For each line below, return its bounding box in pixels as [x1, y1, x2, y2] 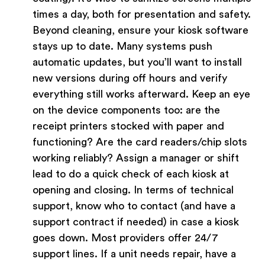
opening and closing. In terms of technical [33, 185, 234, 196]
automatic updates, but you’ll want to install [33, 57, 242, 68]
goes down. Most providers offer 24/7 [33, 232, 218, 244]
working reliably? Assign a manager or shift [33, 153, 239, 164]
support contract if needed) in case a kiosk [33, 216, 239, 228]
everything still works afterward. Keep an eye [33, 89, 250, 100]
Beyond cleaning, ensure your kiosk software [33, 25, 248, 36]
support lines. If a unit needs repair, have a [33, 248, 236, 260]
